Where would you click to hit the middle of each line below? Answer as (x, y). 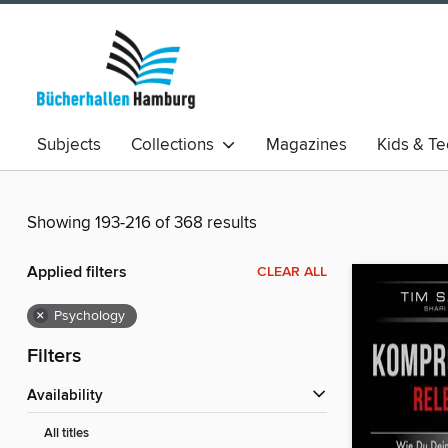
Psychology (89, 316)
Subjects (69, 145)
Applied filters (77, 273)
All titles (66, 434)
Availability (70, 396)
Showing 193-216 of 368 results (142, 223)
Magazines (306, 145)
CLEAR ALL (292, 272)
